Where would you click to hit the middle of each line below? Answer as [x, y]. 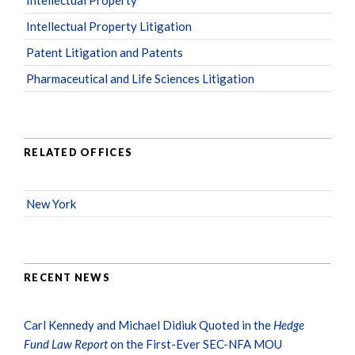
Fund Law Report [66, 344]
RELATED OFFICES [78, 153]
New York [51, 203]
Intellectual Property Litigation [109, 26]
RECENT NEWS [67, 278]
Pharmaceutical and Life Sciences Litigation [140, 78]
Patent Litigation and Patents [105, 52]
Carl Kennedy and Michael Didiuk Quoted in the [149, 324]
